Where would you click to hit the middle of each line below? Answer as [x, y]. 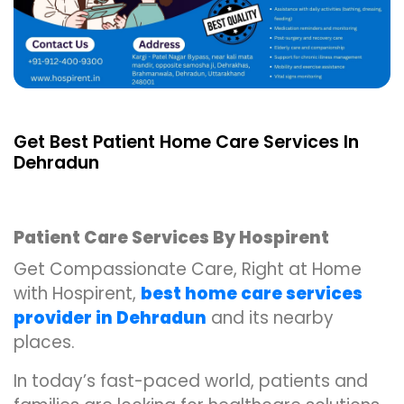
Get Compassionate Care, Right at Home [188, 269]
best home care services [252, 294]
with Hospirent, [77, 294]
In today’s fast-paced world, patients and [191, 381]
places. [44, 342]
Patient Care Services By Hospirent [171, 238]
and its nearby [270, 318]
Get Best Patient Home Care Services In [186, 142]
